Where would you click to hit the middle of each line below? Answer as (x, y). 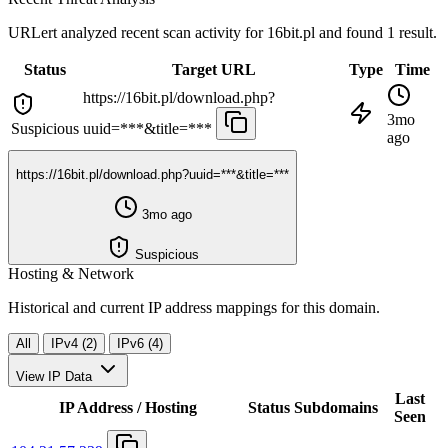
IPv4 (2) (74, 344)
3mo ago (164, 215)
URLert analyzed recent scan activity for (137, 33)
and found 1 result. (378, 33)
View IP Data (54, 377)
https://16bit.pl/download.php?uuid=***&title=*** (152, 174)
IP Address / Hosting (127, 408)
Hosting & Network (71, 274)
